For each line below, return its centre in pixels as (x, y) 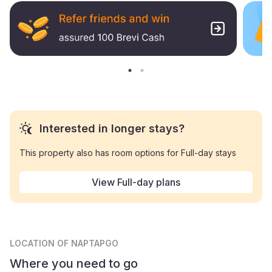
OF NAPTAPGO (88, 243)
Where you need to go (74, 263)
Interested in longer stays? (112, 128)
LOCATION (33, 243)
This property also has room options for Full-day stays (128, 152)
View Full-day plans (136, 182)
